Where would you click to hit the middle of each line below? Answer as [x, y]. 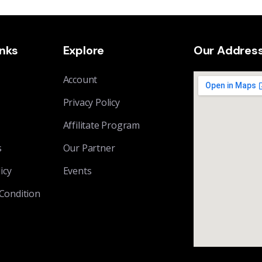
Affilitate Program [101, 125]
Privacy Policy [91, 103]
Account [80, 80]
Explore [84, 51]
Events [77, 171]
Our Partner [89, 148]
